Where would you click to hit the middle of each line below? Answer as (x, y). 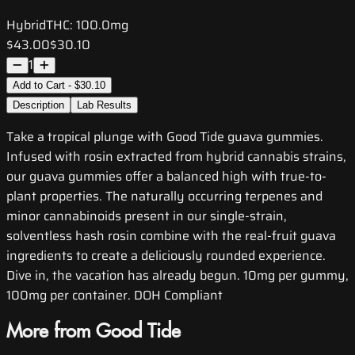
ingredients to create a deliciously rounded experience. (166, 256)
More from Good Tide (94, 332)
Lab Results (104, 105)
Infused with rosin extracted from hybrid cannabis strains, (176, 157)
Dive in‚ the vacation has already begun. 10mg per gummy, (177, 276)
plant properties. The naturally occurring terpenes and (164, 197)
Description (38, 105)
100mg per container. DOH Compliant (115, 296)
